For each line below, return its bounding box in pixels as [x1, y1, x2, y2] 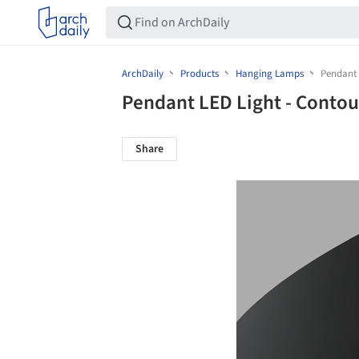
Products [180, 67, 219, 81]
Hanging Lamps [236, 67, 304, 81]
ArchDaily [122, 67, 166, 81]
